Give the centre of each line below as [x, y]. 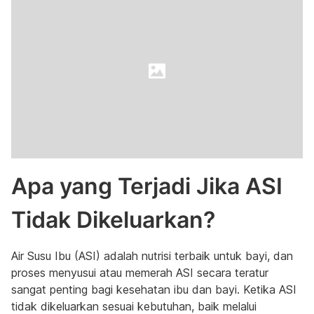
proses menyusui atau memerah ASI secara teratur [140, 273]
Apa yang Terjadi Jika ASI [147, 186]
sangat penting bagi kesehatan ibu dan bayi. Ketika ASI [154, 289]
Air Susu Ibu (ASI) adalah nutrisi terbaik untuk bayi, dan [152, 256]
